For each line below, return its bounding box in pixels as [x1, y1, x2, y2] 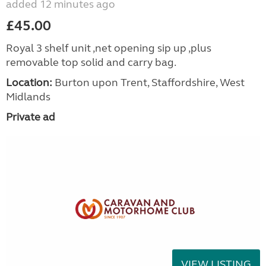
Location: [6, 75, 52, 89]
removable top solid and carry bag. [6, 55, 176, 69]
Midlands [6, 90, 50, 103]
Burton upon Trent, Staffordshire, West [52, 75, 245, 89]
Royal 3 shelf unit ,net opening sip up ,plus [6, 41, 211, 55]
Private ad [6, 110, 55, 123]
